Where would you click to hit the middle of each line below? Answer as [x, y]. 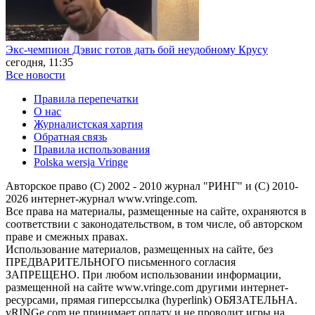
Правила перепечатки [86, 98]
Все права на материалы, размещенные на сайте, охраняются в [156, 211]
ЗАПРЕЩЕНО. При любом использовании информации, [143, 274]
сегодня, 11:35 [39, 62]
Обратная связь [70, 136]
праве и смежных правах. [67, 236]
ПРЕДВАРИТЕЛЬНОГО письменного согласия [121, 262]
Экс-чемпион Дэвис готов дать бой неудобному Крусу [137, 49]
